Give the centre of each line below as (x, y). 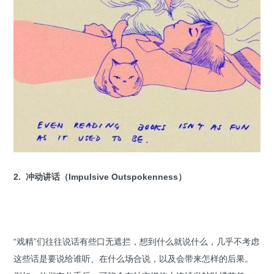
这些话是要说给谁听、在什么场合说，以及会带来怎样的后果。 (133, 258)
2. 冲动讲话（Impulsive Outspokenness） (100, 176)
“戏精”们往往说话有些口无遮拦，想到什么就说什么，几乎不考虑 (136, 241)
